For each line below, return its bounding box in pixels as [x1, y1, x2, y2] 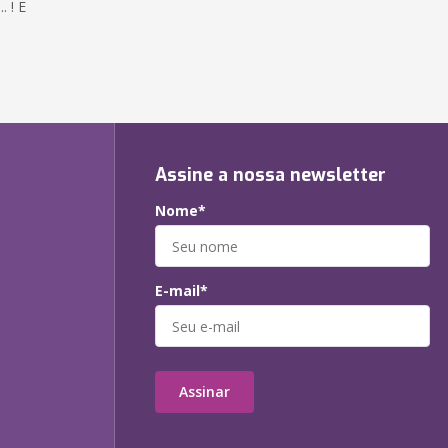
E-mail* [155, 281, 208, 300]
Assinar [179, 382, 230, 401]
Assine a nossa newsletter [155, 163, 386, 187]
